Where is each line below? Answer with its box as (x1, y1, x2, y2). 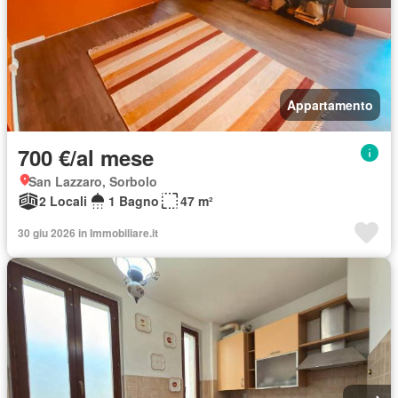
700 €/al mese (18, 142, 154, 172)
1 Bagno (108, 192, 159, 210)
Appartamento (287, 96, 373, 114)
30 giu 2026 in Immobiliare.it (18, 225, 158, 241)
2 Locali (39, 192, 87, 210)
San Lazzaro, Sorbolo (28, 172, 157, 190)
